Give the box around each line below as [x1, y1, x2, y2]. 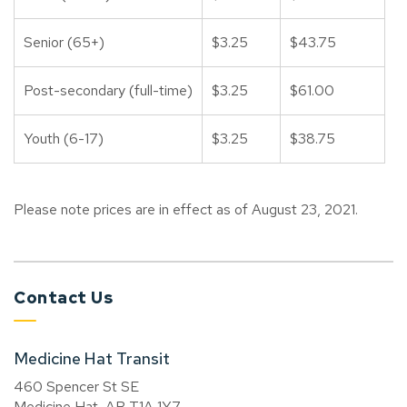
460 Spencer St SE [14, 377, 139, 397]
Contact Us [14, 287, 113, 309]
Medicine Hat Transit [14, 348, 170, 370]
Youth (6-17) [24, 129, 104, 149]
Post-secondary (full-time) [24, 81, 193, 101]
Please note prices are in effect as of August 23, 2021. [14, 200, 358, 220]
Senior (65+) [24, 33, 104, 53]
